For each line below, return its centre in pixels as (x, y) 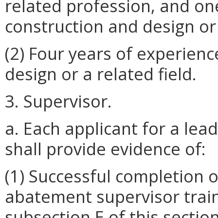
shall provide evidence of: (105, 148)
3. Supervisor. (58, 101)
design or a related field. (101, 73)
